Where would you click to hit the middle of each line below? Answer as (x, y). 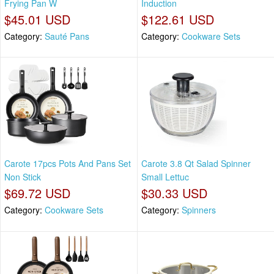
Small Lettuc (165, 177)
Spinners (199, 210)
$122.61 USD (178, 19)
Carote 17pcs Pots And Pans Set (68, 164)
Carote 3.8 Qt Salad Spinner (196, 164)
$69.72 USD (37, 193)
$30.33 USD (174, 193)
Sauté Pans (67, 36)
